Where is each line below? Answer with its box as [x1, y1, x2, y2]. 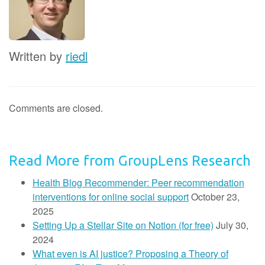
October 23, [191, 190, 240, 203]
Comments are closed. [9, 101, 103, 115]
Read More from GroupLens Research [9, 153, 251, 169]
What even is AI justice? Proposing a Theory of [33, 247, 228, 260]
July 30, [216, 218, 248, 232]
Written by [9, 47, 66, 64]
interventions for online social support [33, 190, 189, 203]
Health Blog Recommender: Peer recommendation [33, 176, 244, 189]
